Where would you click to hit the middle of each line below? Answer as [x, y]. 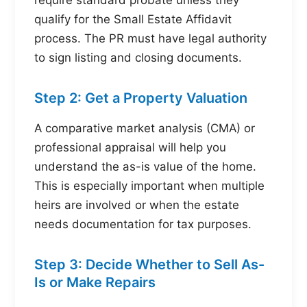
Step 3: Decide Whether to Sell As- [149, 264]
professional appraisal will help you [130, 147]
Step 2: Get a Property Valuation [141, 98]
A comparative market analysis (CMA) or [145, 128]
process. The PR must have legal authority [150, 38]
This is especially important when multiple [149, 185]
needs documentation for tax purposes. [143, 224]
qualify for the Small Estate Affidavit [133, 19]
